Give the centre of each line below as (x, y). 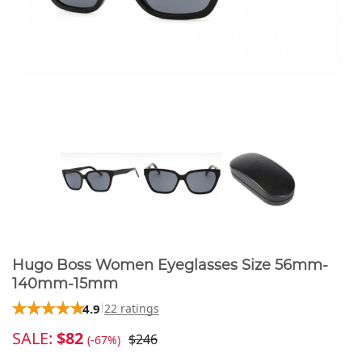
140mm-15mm (65, 284)
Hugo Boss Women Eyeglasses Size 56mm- (170, 265)
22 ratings (132, 308)
